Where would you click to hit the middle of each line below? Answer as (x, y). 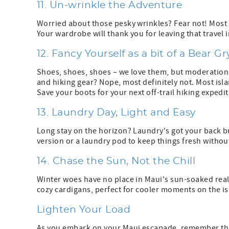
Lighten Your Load (84, 210)
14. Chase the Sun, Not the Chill (116, 162)
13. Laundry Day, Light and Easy (116, 113)
